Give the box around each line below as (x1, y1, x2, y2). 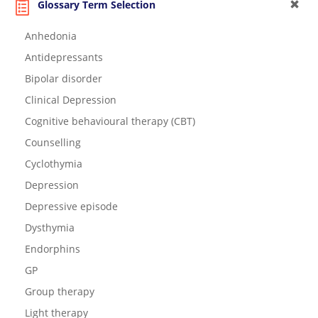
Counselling (25, 136, 81, 150)
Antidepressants (25, 50, 103, 65)
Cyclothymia (25, 157, 82, 171)
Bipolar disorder (25, 72, 102, 86)
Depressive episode (25, 199, 118, 214)
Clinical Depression (25, 93, 116, 107)
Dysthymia (25, 221, 75, 235)
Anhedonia (25, 29, 77, 43)
